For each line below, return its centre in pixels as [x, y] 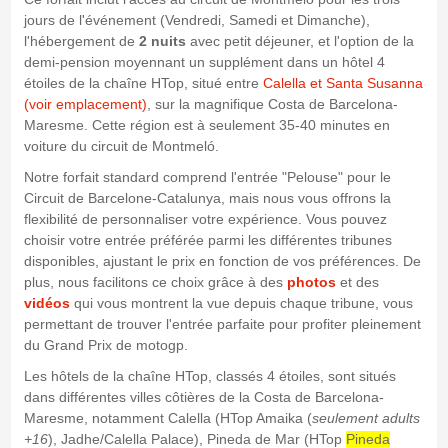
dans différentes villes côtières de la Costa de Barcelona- [203, 397]
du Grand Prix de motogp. [105, 345]
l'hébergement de [81, 41]
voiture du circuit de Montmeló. [121, 146]
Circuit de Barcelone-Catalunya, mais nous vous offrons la [207, 198]
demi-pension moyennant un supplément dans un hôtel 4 [204, 62]
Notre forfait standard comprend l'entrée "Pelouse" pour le [207, 177]
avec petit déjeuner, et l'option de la [299, 41]
